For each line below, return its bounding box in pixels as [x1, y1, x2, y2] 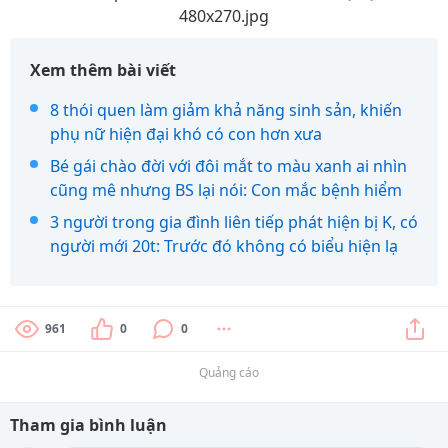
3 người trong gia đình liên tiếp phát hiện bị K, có [50, 211, 418, 233]
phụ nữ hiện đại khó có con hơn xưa [50, 123, 322, 145]
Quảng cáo [199, 364, 259, 381]
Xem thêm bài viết [30, 59, 176, 81]
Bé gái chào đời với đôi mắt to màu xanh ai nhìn [50, 155, 407, 177]
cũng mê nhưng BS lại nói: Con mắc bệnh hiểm [50, 179, 402, 201]
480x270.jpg [179, 5, 269, 27]
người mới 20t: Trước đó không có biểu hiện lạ [50, 235, 398, 257]
